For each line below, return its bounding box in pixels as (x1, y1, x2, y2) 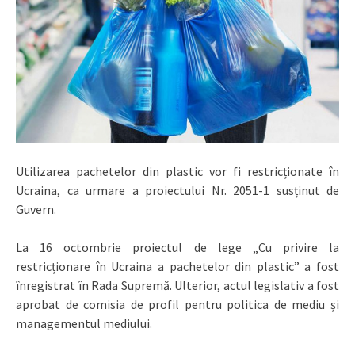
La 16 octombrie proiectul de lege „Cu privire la (16, 239, 339, 256)
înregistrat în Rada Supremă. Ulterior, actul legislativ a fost (16, 277, 339, 294)
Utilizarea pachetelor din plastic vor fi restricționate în (16, 163, 339, 180)
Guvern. (16, 201, 56, 218)
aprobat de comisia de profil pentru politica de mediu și (16, 296, 339, 313)
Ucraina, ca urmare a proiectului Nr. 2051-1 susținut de (16, 182, 339, 199)
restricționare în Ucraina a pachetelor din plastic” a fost (16, 258, 339, 275)
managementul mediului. (16, 315, 152, 332)
